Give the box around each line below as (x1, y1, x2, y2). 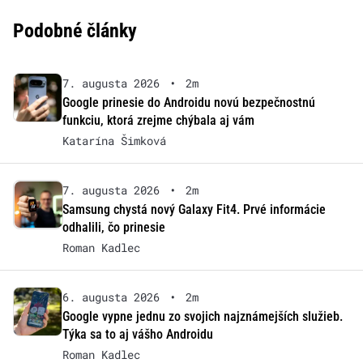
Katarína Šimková (62, 133, 166, 149)
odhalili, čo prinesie (62, 220, 165, 236)
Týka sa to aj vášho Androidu (62, 327, 213, 343)
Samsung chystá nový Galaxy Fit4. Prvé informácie (62, 202, 326, 218)
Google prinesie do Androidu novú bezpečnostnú (62, 95, 315, 111)
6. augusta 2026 (62, 289, 160, 305)
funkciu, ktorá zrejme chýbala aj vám (62, 113, 254, 129)
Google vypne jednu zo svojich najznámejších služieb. (62, 309, 343, 325)
